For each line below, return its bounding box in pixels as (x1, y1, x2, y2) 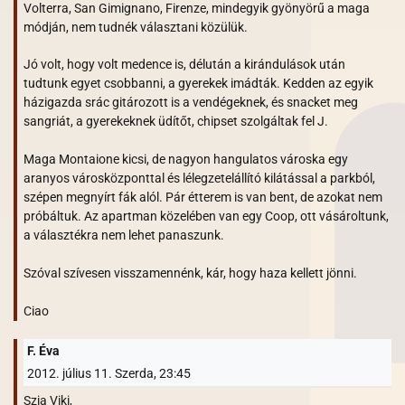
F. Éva (26, 344, 60, 359)
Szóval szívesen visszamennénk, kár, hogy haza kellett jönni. (24, 265, 357, 280)
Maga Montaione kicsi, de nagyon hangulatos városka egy (24, 151, 348, 166)
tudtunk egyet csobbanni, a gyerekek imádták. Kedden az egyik (24, 75, 373, 90)
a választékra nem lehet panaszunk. (24, 227, 224, 242)
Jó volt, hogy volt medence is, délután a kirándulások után (24, 56, 345, 71)
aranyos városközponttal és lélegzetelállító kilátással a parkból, (24, 170, 375, 185)
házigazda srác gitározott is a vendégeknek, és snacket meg (24, 94, 358, 109)
